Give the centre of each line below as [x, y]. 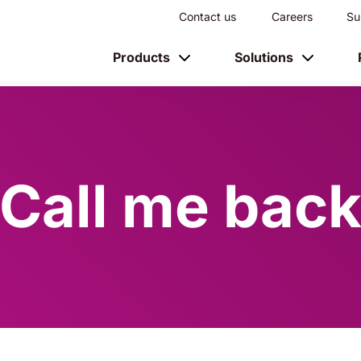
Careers [292, 17]
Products [141, 57]
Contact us [207, 17]
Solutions [264, 57]
